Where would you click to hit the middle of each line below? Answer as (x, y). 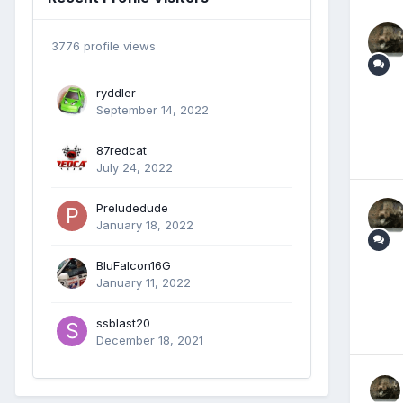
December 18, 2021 (150, 340)
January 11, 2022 (143, 282)
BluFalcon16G (134, 265)
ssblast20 (123, 323)
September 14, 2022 (152, 110)
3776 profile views (103, 46)
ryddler (116, 93)
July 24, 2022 (134, 167)
